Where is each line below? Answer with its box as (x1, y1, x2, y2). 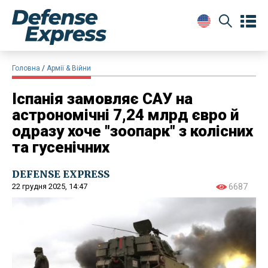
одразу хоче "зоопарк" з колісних (12, 121, 253, 140)
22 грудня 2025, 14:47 (12, 181, 87, 191)
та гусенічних (12, 138, 109, 156)
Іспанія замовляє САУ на (12, 89, 193, 108)
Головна (12, 63, 40, 72)
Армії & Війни (47, 63, 91, 72)
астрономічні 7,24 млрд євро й (12, 105, 239, 124)
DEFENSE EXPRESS (12, 167, 109, 180)
